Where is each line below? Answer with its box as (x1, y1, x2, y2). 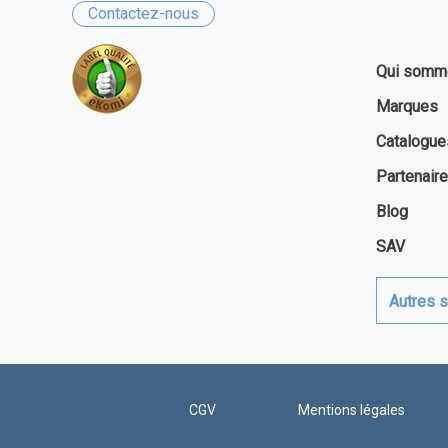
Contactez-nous (88, 3, 199, 23)
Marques (375, 96, 438, 116)
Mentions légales (298, 401, 406, 418)
